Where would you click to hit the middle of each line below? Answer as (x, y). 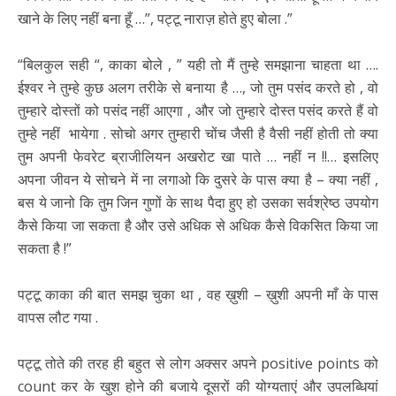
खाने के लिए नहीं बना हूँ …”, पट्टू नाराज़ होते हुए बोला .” (155, 19)
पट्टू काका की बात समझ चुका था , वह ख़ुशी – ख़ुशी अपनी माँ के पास (198, 295)
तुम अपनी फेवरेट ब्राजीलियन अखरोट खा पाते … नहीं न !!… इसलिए (198, 157)
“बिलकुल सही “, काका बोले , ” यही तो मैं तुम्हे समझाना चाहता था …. (198, 65)
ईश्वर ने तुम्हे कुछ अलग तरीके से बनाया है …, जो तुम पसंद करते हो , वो (198, 88)
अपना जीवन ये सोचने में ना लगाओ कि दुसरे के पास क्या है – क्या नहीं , (198, 180)
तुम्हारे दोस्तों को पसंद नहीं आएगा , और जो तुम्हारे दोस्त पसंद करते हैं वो (198, 111)
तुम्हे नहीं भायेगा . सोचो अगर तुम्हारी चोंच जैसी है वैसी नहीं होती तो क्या (198, 134)
